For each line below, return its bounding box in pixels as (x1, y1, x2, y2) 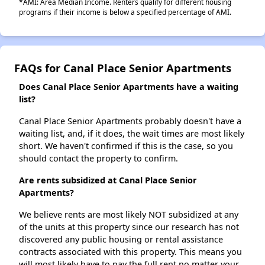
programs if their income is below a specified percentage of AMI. (19, 7, 231, 17)
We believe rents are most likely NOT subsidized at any (19, 209, 238, 221)
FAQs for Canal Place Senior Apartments (14, 60, 231, 76)
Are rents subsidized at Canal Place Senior (19, 174, 197, 186)
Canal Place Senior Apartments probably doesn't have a (19, 115, 241, 127)
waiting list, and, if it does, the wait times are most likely (19, 128, 244, 140)
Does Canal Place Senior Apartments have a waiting (19, 81, 238, 93)
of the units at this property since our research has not (19, 221, 239, 233)
